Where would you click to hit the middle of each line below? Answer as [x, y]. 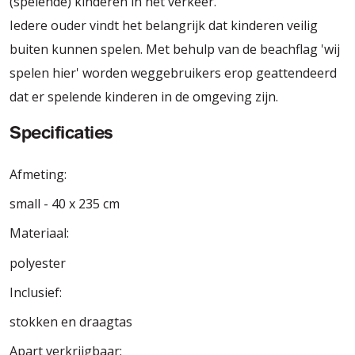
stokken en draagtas [71, 321]
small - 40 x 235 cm [65, 204]
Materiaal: [39, 233]
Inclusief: [36, 292]
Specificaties [61, 134]
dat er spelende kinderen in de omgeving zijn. [144, 97]
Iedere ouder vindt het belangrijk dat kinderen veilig [164, 26]
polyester [38, 263]
